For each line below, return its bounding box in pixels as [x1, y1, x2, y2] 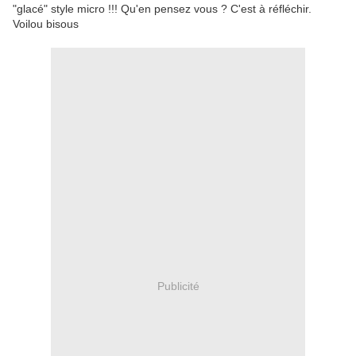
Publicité [157, 279, 199, 292]
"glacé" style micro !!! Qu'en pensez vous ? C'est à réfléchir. [13, 2, 311, 16]
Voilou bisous [13, 17, 79, 31]
